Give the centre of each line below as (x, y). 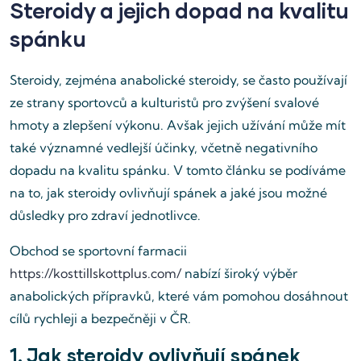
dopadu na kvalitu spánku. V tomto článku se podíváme (178, 170)
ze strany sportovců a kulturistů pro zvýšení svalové (164, 102)
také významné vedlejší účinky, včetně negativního (164, 147)
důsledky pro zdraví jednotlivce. (105, 215)
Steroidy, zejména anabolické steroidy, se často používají (178, 80)
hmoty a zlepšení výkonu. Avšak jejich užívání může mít (178, 125)
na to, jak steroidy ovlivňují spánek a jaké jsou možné (168, 193)
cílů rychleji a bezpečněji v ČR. (100, 318)
